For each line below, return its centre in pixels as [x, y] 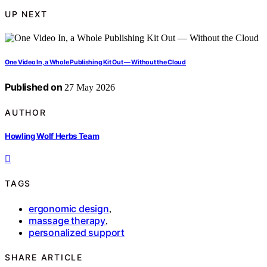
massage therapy [67, 220]
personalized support [77, 232]
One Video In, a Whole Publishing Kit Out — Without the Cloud [95, 63]
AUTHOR [26, 112]
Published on [34, 87]
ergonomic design [69, 208]
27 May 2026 [89, 88]
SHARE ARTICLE [44, 257]
